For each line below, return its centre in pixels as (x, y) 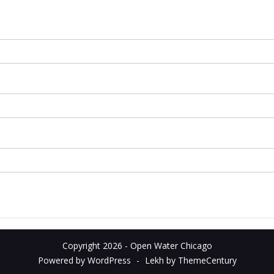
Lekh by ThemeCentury (191, 260)
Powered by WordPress (84, 260)
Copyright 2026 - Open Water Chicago (137, 246)
